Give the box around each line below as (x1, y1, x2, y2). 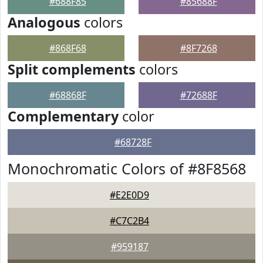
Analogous (8, 13, 80, 32)
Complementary (8, 107, 119, 126)
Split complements (8, 60, 136, 79)
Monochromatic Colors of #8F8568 (8, 159, 246, 178)
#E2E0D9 (110, 188, 149, 201)
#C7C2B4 (110, 214, 149, 227)
